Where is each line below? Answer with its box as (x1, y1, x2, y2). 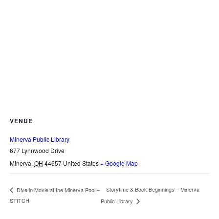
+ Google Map (100, 159, 138, 167)
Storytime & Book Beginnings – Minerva (106, 185, 199, 194)
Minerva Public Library (10, 135, 69, 143)
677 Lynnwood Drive (10, 146, 65, 154)
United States (63, 159, 99, 167)
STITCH (10, 196, 29, 204)
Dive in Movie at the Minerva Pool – (15, 185, 100, 194)
